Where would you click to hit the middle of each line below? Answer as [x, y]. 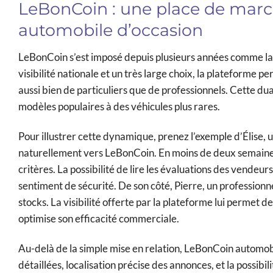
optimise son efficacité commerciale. [99, 219]
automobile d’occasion [111, 30]
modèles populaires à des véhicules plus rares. [119, 107]
